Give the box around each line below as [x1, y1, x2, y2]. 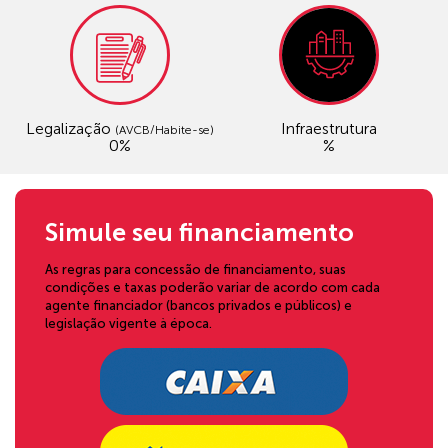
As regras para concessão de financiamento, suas [45, 262, 346, 278]
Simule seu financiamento [45, 217, 354, 249]
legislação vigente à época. [45, 316, 212, 332]
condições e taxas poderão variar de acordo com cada [45, 280, 380, 296]
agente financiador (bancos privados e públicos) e [45, 298, 352, 314]
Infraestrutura [280, 119, 377, 139]
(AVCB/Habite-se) [114, 123, 214, 138]
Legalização [25, 119, 115, 139]
